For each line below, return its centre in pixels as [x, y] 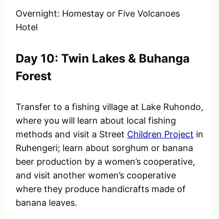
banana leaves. [46, 203]
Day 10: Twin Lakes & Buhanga [103, 58]
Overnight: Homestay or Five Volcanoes [98, 13]
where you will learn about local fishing [96, 121]
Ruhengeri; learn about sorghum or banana [104, 148]
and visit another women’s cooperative [96, 175]
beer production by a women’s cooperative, [105, 162]
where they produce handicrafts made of [101, 189]
